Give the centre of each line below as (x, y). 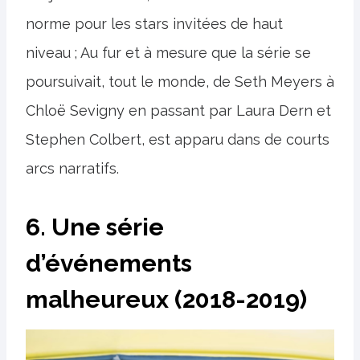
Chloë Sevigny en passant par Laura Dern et (178, 110)
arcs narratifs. (72, 168)
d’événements (109, 263)
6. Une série (95, 227)
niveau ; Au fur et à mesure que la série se (168, 52)
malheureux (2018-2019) (166, 299)
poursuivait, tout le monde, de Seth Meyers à (180, 81)
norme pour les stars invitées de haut (154, 23)
